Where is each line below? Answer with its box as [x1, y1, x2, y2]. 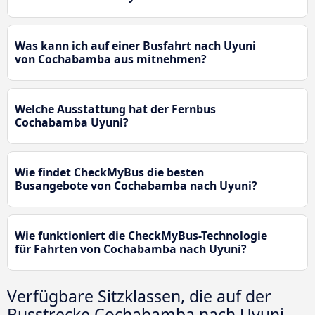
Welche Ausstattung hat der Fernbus [15, 101, 216, 117]
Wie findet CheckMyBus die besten [15, 165, 204, 181]
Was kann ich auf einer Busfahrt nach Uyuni [15, 38, 256, 54]
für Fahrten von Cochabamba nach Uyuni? [15, 241, 247, 257]
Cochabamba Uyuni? [15, 115, 129, 131]
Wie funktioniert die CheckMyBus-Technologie [15, 228, 267, 244]
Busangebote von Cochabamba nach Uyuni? [15, 178, 257, 194]
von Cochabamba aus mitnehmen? [15, 51, 207, 67]
